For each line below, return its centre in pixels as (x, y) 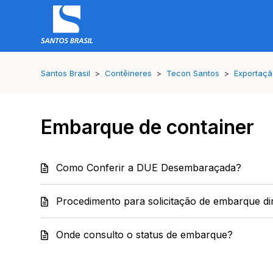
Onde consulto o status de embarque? (145, 235)
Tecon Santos (193, 73)
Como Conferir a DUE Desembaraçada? (149, 168)
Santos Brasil (66, 73)
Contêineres (129, 73)
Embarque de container (148, 127)
